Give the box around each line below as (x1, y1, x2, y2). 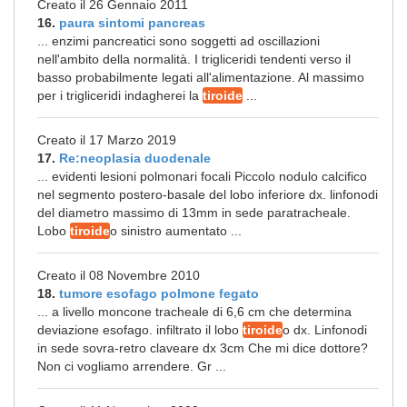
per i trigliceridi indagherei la (37, 88, 203, 103)
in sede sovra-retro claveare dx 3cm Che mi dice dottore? (37, 341, 368, 355)
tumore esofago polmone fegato (59, 286, 259, 301)
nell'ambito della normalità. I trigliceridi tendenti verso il (37, 52, 351, 66)
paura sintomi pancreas (59, 15, 205, 30)
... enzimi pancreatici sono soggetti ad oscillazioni (37, 34, 320, 48)
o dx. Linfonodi (283, 323, 367, 337)
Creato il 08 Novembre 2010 (37, 268, 200, 283)
